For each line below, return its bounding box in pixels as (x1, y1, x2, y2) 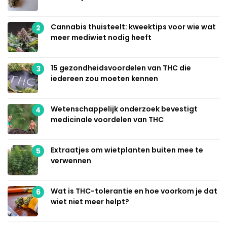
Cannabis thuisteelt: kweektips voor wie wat (51, 22, 216, 32)
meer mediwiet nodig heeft (51, 32, 152, 43)
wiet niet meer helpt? (51, 197, 129, 207)
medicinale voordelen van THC (51, 115, 164, 125)
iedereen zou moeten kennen (51, 73, 158, 84)
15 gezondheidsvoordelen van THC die (51, 63, 191, 73)
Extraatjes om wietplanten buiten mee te (51, 145, 203, 156)
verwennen (51, 156, 91, 166)
